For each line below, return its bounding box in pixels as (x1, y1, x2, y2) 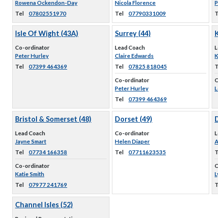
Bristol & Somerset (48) (15, 115, 91, 123)
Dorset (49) (115, 115, 152, 123)
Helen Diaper (115, 138, 150, 145)
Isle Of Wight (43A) (15, 29, 78, 37)
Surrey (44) (115, 29, 151, 37)
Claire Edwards (115, 53, 154, 59)
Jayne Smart (15, 138, 46, 145)
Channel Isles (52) (15, 200, 73, 209)
